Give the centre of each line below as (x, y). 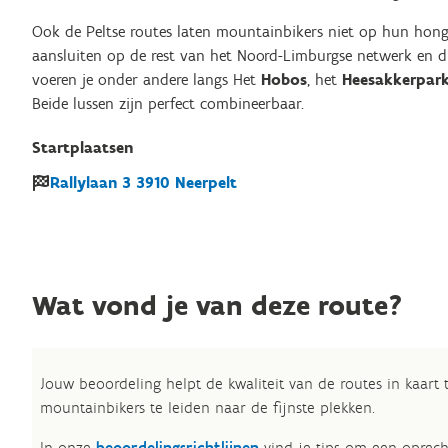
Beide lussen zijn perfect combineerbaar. (168, 103)
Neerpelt (206, 182)
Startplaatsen (82, 147)
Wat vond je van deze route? (217, 305)
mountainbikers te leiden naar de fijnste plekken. (207, 407)
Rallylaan (83, 182)
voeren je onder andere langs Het (146, 79)
